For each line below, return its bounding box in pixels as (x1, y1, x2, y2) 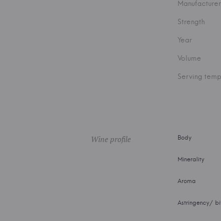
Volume (178, 54, 201, 63)
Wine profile (91, 134, 131, 145)
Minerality (178, 155, 204, 163)
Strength (178, 17, 205, 26)
